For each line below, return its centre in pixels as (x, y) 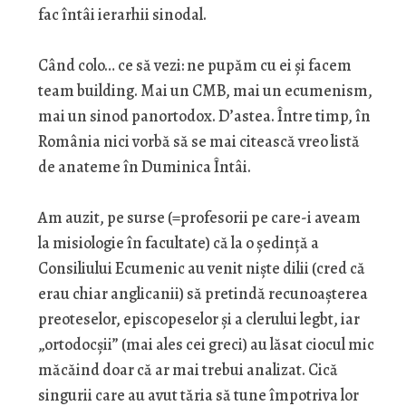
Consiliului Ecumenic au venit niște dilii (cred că (201, 269)
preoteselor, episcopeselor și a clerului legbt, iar (198, 319)
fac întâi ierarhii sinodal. (122, 15)
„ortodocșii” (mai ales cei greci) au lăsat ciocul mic (206, 345)
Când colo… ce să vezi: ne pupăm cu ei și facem (194, 66)
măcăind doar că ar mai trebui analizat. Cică (188, 370)
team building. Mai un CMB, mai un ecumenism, (205, 91)
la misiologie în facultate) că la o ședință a (178, 243)
